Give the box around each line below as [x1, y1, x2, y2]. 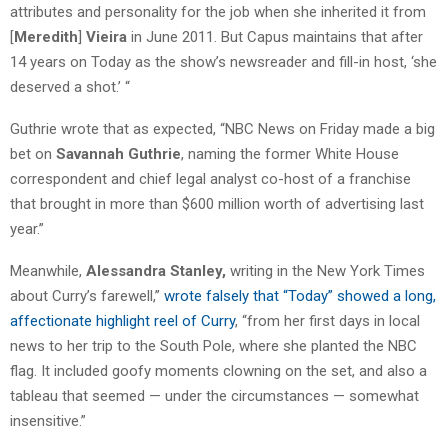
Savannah [56, 144, 128, 163]
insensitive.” [10, 411, 86, 430]
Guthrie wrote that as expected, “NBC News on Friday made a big [10, 119, 435, 138]
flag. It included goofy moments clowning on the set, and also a [10, 361, 427, 380]
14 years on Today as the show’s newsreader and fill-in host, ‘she [10, 52, 437, 71]
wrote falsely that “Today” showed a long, [164, 286, 436, 305]
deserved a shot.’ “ [10, 77, 130, 96]
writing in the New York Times [226, 261, 425, 280]
